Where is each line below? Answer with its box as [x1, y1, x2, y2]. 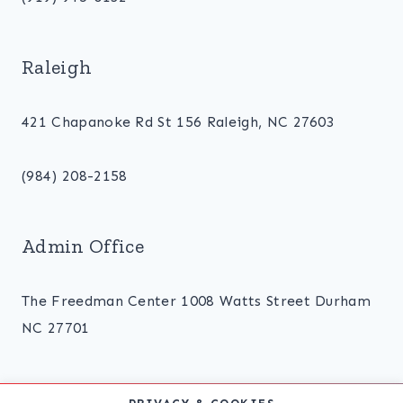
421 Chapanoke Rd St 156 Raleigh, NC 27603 [22, 113, 336, 130]
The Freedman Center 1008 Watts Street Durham [22, 292, 372, 309]
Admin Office [22, 234, 144, 258]
